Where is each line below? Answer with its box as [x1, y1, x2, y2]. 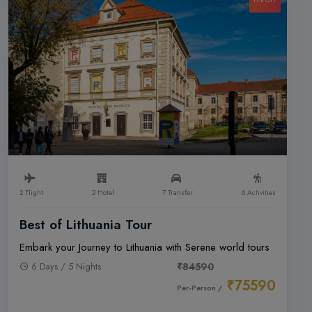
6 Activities [241, 187, 276, 198]
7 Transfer [162, 187, 194, 198]
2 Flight [19, 187, 43, 198]
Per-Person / [177, 283, 222, 293]
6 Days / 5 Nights [31, 260, 101, 273]
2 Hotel [91, 187, 114, 198]
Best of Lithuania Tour [19, 215, 152, 234]
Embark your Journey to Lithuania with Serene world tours [19, 240, 270, 255]
